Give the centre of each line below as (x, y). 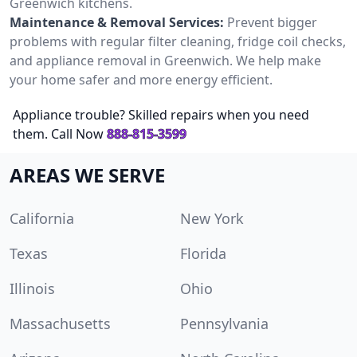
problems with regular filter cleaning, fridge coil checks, (178, 41)
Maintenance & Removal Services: (117, 22)
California (42, 218)
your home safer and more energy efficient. (141, 79)
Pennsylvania (224, 323)
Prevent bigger (272, 22)
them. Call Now (58, 133)
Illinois (32, 288)
